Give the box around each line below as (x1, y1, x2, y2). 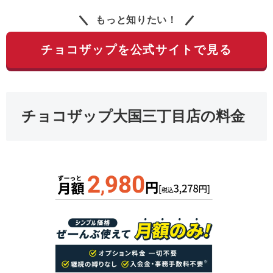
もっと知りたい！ (96, 15, 177, 26)
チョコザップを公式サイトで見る (41, 43, 232, 57)
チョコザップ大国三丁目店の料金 (21, 107, 245, 124)
